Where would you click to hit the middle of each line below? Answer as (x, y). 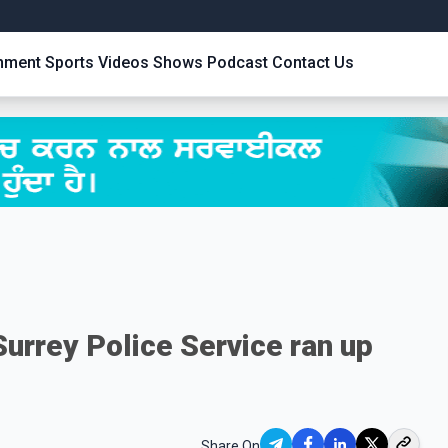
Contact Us (313, 62)
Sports (69, 62)
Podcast (237, 62)
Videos (123, 62)
